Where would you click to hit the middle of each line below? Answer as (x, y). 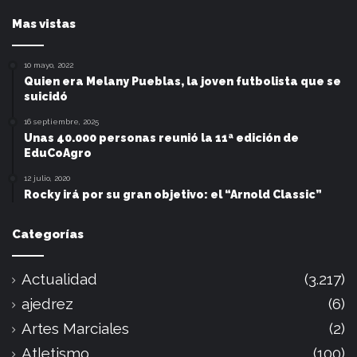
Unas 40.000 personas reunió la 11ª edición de (161, 138)
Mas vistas (44, 24)
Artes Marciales (75, 329)
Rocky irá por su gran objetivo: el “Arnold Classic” (173, 195)
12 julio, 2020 (47, 178)
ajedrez (47, 304)
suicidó (46, 97)
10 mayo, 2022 (49, 65)
